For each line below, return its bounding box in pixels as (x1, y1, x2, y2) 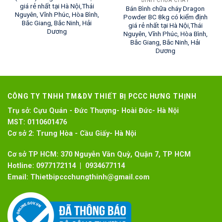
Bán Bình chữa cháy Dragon (126, 4, 205, 13)
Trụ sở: (7, 107, 31, 115)
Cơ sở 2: (7, 129, 34, 138)
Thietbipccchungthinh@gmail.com (28, 172, 150, 181)
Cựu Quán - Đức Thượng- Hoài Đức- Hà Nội (33, 107, 179, 115)
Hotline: (7, 161, 34, 170)
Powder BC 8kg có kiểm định (123, 13, 208, 21)
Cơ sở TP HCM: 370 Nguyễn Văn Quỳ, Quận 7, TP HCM (7, 150, 191, 159)
